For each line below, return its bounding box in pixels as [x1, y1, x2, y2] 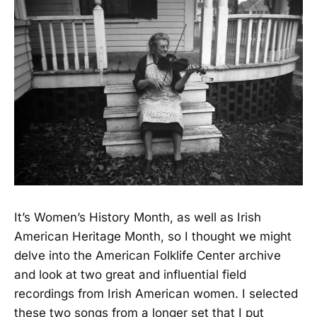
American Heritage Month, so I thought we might [14, 229, 292, 244]
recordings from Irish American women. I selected [14, 287, 298, 301]
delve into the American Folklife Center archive [14, 248, 281, 263]
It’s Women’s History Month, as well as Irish [14, 210, 261, 225]
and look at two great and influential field [14, 267, 246, 282]
